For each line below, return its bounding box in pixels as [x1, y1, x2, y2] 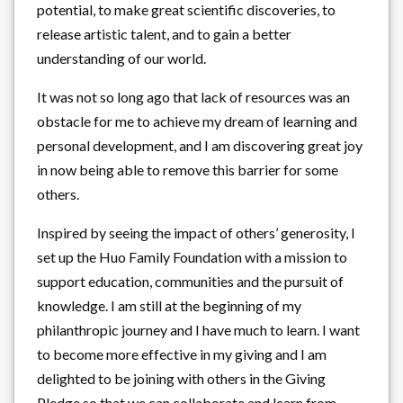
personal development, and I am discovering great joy [37, 136, 363, 154]
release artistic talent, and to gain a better [37, 24, 291, 42]
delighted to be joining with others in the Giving [37, 369, 326, 387]
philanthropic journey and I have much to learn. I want [37, 320, 360, 338]
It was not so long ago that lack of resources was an [37, 87, 350, 105]
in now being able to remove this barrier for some [37, 160, 338, 178]
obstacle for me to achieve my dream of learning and [37, 112, 357, 130]
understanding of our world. [37, 49, 206, 67]
